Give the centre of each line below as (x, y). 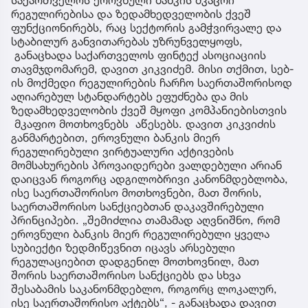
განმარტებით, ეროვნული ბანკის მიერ (115, 137)
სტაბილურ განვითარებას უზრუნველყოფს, (127, 41)
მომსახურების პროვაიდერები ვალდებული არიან (146, 165)
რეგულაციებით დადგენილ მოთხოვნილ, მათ (135, 261)
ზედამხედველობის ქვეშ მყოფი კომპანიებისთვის (149, 110)
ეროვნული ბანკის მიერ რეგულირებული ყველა (140, 233)
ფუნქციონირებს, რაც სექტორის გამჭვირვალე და (146, 27)
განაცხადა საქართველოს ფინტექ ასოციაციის (139, 55)
